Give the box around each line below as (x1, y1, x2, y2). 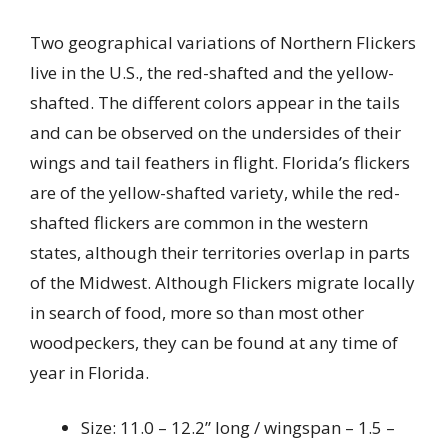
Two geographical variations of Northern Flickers (30, 30, 416, 54)
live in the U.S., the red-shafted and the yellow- (30, 60, 394, 84)
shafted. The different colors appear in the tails (30, 90, 400, 114)
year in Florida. (30, 360, 149, 384)
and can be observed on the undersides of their (30, 120, 401, 144)
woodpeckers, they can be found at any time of (30, 330, 398, 354)
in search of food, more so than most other (30, 300, 364, 324)
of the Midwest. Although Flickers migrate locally (30, 270, 415, 294)
